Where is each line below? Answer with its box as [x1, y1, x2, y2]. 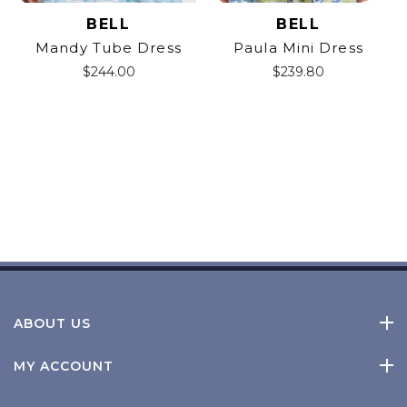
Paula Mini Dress [233, 39, 363, 56]
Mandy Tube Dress [35, 39, 182, 56]
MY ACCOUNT [14, 357, 114, 374]
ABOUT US [14, 314, 91, 332]
